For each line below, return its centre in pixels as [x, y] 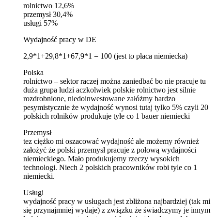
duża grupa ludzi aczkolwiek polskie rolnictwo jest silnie [109, 90]
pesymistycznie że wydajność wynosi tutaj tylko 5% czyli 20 [116, 107]
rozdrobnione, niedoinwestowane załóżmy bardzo [99, 98]
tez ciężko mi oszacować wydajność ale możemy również [111, 141]
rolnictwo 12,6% [49, 5]
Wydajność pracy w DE [60, 39]
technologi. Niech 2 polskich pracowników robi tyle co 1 [110, 167]
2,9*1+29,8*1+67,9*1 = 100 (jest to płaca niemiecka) [105, 56]
